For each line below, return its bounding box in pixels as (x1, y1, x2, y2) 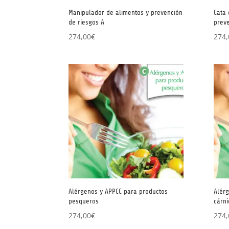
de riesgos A (68, 18, 105, 26)
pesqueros (68, 197, 99, 205)
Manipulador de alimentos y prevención (68, 8, 183, 16)
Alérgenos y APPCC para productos (68, 188, 168, 196)
